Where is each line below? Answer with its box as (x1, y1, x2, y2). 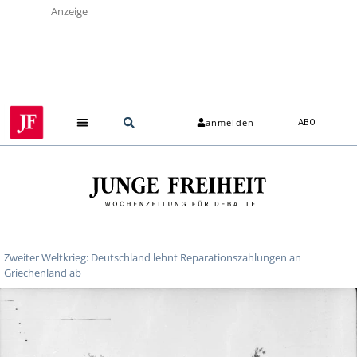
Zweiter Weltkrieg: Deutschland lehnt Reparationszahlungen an (4, 249, 301, 265)
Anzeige (51, 4, 88, 18)
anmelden (206, 116, 254, 129)
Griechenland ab (4, 265, 81, 280)
